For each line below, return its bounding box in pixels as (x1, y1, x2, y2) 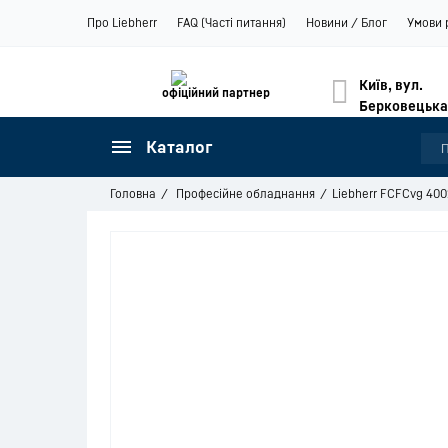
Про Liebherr (87, 15, 157, 30)
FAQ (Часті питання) (177, 15, 286, 30)
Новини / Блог (306, 15, 387, 30)
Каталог (146, 136, 213, 157)
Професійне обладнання (176, 186, 315, 201)
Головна (110, 186, 156, 201)
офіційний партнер (162, 85, 270, 100)
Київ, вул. (359, 76, 423, 93)
